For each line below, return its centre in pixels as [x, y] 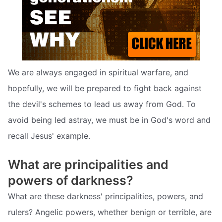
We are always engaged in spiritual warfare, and [98, 73]
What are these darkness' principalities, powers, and [106, 196]
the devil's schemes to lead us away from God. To [102, 104]
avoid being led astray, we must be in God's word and [109, 120]
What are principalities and [88, 165]
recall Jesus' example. [49, 136]
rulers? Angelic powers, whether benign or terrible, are [110, 212]
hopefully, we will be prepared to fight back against [105, 88]
